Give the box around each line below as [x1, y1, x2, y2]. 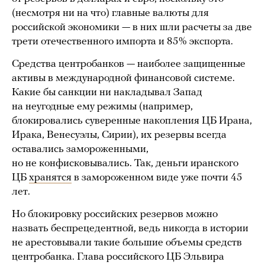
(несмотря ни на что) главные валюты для [12, 8, 209, 20]
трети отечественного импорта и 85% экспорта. [12, 36, 233, 48]
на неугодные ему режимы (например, [12, 101, 193, 113]
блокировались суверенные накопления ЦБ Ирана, [12, 115, 252, 127]
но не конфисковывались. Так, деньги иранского [12, 158, 238, 170]
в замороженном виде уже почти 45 [72, 172, 243, 184]
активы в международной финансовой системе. [12, 73, 235, 85]
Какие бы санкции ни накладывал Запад [12, 87, 202, 99]
